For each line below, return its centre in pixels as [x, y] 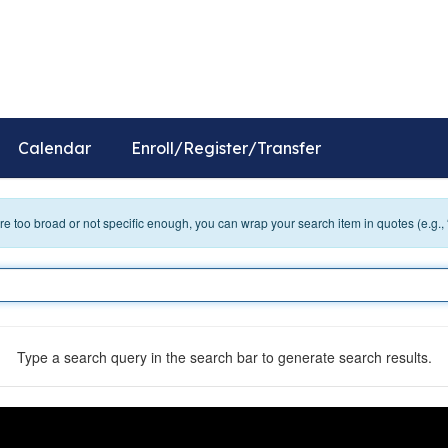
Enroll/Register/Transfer [226, 148]
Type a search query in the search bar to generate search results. [224, 356]
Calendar [54, 148]
